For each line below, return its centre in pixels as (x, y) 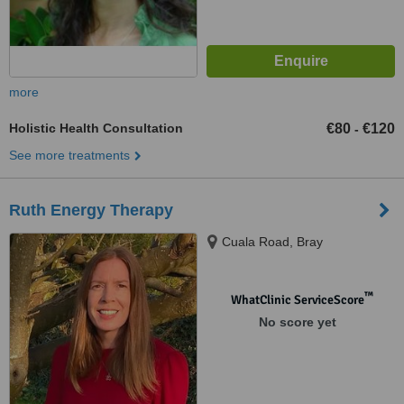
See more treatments (69, 155)
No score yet (297, 322)
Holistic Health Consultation (96, 128)
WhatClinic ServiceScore (297, 300)
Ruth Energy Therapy (91, 210)
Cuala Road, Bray (272, 242)
